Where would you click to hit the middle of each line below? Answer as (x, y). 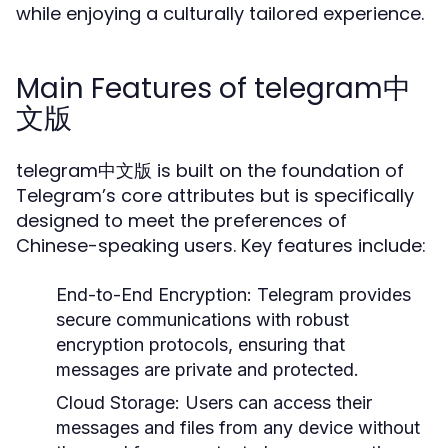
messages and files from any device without (238, 427)
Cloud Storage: (118, 402)
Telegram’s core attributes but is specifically (215, 195)
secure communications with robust (202, 319)
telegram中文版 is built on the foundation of (210, 170)
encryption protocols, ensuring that (200, 344)
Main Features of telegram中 (213, 88)
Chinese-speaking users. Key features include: (221, 245)
